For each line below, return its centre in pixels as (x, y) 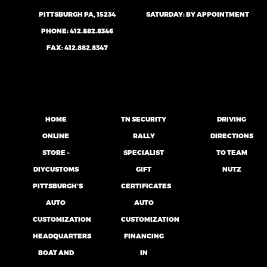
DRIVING (232, 119)
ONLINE (56, 136)
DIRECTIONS (232, 136)
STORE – (56, 152)
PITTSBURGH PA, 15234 (77, 14)
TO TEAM (232, 152)
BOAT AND (56, 252)
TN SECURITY (144, 119)
